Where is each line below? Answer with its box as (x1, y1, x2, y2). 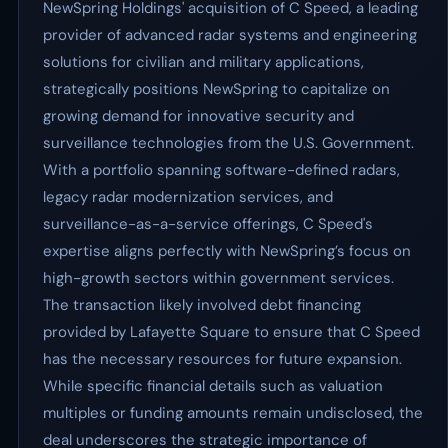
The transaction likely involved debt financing (43, 295, 361, 315)
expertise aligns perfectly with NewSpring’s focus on (43, 241, 411, 261)
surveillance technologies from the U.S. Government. (43, 133, 414, 153)
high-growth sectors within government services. (43, 268, 394, 288)
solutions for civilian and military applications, (43, 52, 364, 72)
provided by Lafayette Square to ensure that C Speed (43, 322, 420, 342)
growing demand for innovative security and (43, 106, 354, 126)
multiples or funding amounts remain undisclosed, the (43, 403, 423, 423)
